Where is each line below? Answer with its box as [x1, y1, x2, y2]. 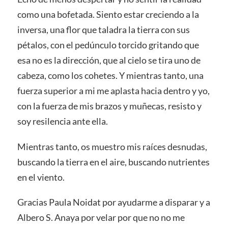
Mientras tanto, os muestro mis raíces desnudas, [17, 140, 207, 152]
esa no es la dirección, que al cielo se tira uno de [17, 54, 201, 66]
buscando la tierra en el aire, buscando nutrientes [17, 156, 210, 167]
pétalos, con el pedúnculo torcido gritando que [17, 39, 199, 50]
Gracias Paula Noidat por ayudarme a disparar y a [17, 196, 210, 208]
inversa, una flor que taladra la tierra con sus [17, 23, 190, 35]
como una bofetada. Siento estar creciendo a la [17, 8, 199, 20]
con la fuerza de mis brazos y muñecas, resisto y [17, 100, 202, 111]
